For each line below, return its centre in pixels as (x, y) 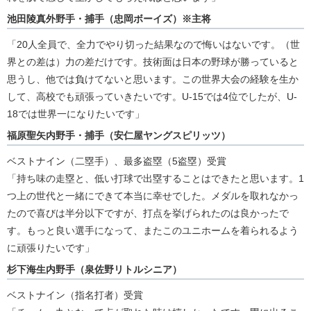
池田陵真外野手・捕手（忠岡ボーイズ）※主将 (109, 18)
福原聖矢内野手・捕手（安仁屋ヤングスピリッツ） (119, 135)
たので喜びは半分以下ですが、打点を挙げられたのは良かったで (148, 213)
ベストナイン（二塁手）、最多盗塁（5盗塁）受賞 (117, 161)
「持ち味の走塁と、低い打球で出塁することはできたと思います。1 (155, 178)
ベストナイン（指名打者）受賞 (75, 295)
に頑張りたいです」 (51, 247)
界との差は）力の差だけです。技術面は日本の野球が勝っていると (153, 61)
